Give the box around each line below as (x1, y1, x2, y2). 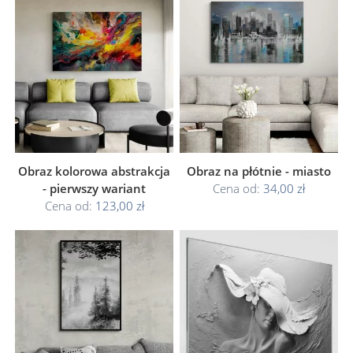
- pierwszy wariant (43, 180, 146, 196)
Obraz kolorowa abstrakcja (18, 163, 170, 179)
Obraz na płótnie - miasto (187, 163, 331, 179)
